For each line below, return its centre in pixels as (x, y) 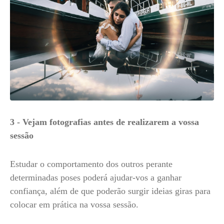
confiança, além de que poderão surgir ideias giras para (110, 191)
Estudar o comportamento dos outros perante (91, 164)
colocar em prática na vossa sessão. (75, 204)
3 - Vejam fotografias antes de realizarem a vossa (104, 122)
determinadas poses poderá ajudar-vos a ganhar (96, 177)
